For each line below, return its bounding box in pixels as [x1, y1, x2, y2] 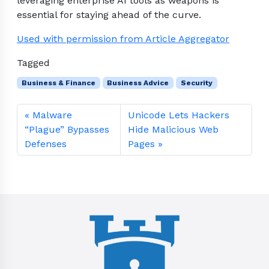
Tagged [17, 57, 50, 69]
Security [180, 79, 213, 88]
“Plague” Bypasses [25, 124, 109, 136]
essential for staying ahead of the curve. [17, 9, 201, 21]
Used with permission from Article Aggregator [17, 33, 229, 45]
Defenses [25, 138, 67, 150]
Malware [32, 109, 72, 121]
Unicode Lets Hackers [127, 109, 229, 121]
